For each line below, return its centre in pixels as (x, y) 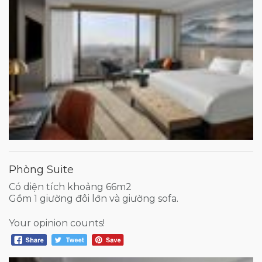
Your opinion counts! (57, 223)
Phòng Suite (41, 169)
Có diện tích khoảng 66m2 (70, 187)
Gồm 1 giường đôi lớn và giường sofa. (94, 198)
